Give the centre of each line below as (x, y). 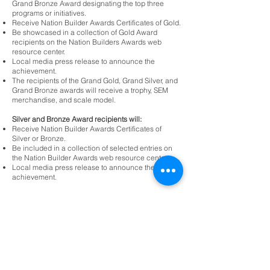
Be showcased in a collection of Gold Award (85, 32)
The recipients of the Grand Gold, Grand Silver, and (95, 80)
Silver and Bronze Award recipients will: (77, 119)
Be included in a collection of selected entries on (92, 148)
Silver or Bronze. (39, 138)
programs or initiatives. (49, 13)
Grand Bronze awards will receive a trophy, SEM (90, 90)
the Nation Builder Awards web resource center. (90, 158)
